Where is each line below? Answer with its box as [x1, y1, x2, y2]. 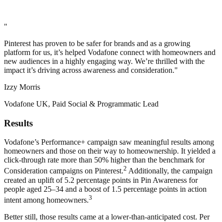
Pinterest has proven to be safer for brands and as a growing [4, 39, 190, 48]
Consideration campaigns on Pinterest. [4, 166, 123, 175]
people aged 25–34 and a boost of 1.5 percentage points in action [4, 184, 207, 193]
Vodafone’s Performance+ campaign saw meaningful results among [4, 138, 214, 147]
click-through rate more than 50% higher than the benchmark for [4, 156, 205, 165]
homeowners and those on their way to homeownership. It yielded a [4, 147, 216, 156]
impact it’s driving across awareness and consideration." [4, 65, 178, 74]
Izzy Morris [4, 82, 40, 91]
